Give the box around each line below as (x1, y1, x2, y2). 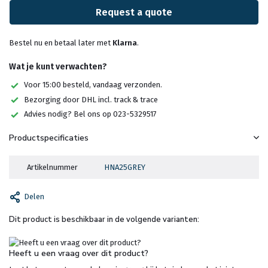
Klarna (112, 38, 137, 47)
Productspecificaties (9, 132, 89, 144)
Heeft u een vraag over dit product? (9, 247, 148, 259)
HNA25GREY (103, 162, 145, 172)
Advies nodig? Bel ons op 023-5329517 (24, 109, 157, 119)
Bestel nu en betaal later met (9, 38, 112, 47)
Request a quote (96, 7, 172, 18)
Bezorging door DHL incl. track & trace (24, 95, 158, 104)
